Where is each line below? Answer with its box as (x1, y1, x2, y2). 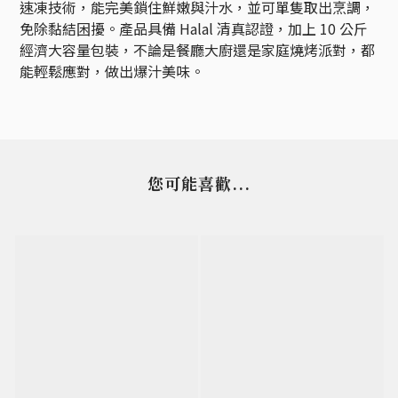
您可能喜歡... (147, 171, 251, 195)
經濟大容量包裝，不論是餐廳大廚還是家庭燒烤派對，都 (20, 39, 375, 61)
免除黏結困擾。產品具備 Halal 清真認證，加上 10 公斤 (20, 18, 368, 40)
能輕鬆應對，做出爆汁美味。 (20, 60, 204, 83)
